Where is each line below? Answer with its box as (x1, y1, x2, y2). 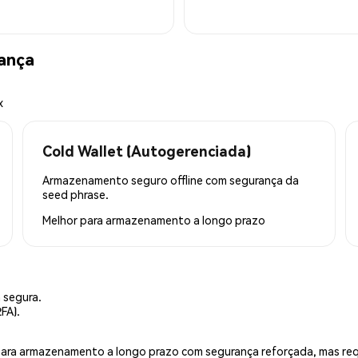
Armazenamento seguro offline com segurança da (42, 172, 299, 187)
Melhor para (42, 212, 105, 227)
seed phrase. (42, 186, 109, 201)
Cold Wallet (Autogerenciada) (42, 141, 251, 160)
